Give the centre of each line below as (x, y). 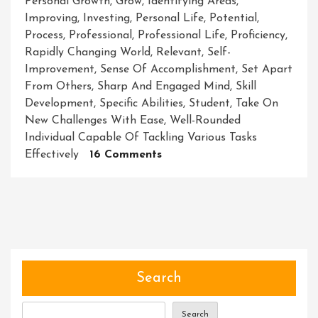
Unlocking (188, 274)
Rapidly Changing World (88, 53)
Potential (233, 19)
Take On (257, 104)
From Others (58, 87)
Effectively (52, 155)
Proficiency (258, 36)
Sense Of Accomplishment (168, 70)
